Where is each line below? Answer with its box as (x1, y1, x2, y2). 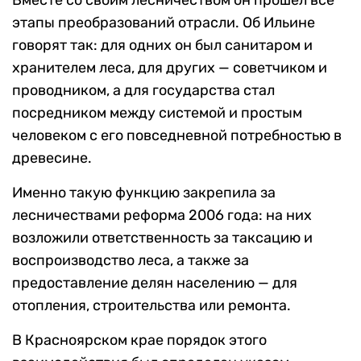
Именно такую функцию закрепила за (12, 183, 276, 201)
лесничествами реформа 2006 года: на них (12, 205, 312, 224)
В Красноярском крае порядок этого (12, 330, 267, 349)
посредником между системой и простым (12, 103, 302, 122)
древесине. (12, 148, 92, 167)
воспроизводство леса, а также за (12, 251, 249, 269)
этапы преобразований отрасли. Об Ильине (12, 13, 315, 31)
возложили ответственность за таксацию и (12, 228, 313, 247)
